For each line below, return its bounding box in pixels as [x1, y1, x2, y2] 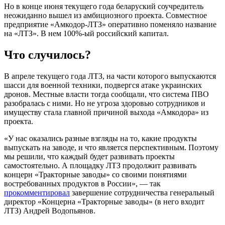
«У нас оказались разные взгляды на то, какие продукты [4, 134, 197, 143]
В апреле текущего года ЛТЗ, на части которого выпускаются [4, 71, 216, 80]
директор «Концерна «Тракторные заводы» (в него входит [4, 197, 204, 206]
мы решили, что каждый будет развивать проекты [4, 152, 175, 161]
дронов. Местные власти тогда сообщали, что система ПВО [4, 89, 209, 98]
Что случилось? [4, 48, 91, 61]
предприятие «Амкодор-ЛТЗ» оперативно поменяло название [4, 20, 216, 29]
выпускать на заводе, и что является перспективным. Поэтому [4, 143, 218, 152]
